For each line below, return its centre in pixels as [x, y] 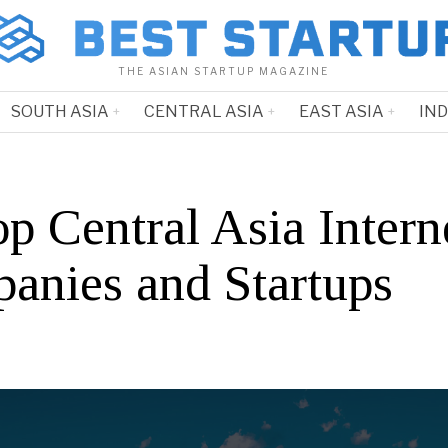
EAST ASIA [341, 112]
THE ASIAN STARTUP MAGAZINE [224, 71]
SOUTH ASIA [59, 112]
